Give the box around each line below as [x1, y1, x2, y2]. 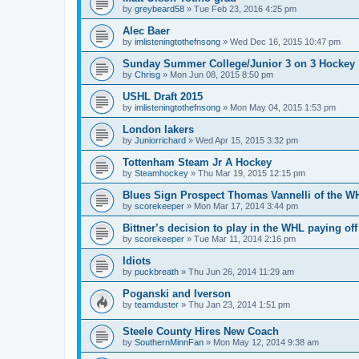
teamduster [135, 300, 179, 309]
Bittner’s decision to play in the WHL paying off [123, 222, 357, 234]
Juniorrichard [135, 135, 186, 145]
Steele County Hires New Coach [123, 325, 279, 337]
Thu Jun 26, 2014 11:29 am [188, 267, 294, 276]
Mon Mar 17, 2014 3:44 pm [194, 201, 298, 211]
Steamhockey [135, 168, 188, 178]
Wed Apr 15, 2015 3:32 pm [196, 135, 298, 145]
